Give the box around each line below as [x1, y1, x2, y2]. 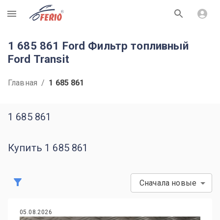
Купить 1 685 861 [8, 142, 88, 154]
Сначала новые [139, 178, 196, 188]
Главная [8, 78, 38, 87]
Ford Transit [8, 53, 69, 65]
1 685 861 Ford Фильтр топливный [8, 39, 189, 52]
